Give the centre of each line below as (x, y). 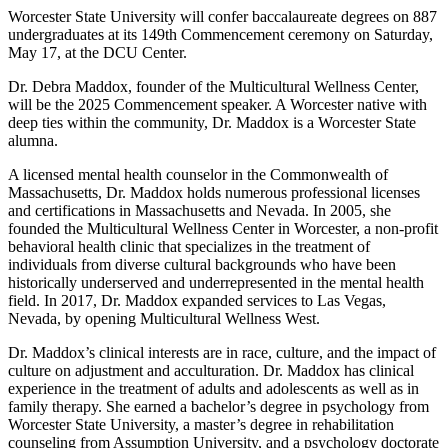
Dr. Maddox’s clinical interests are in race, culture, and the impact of (222, 353)
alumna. (33, 141)
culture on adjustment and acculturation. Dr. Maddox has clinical (211, 371)
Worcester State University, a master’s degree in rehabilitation (201, 425)
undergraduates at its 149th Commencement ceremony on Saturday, (220, 35)
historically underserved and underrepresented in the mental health (216, 283)
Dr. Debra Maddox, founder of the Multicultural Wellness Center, (213, 87)
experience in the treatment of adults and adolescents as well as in (213, 389)
